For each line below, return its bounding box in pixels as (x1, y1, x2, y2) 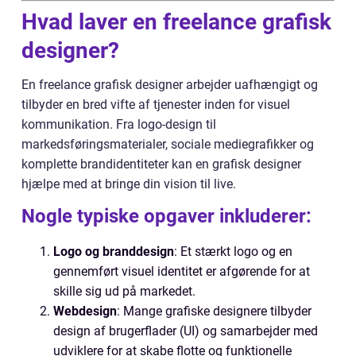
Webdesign (53, 304, 117, 319)
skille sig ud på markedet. (53, 284, 195, 299)
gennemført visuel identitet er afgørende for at (53, 264, 310, 279)
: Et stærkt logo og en (174, 244, 292, 259)
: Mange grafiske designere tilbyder (117, 304, 311, 319)
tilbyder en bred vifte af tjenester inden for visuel (21, 97, 290, 112)
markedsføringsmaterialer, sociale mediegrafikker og (21, 137, 314, 152)
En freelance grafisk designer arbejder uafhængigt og (21, 77, 318, 92)
